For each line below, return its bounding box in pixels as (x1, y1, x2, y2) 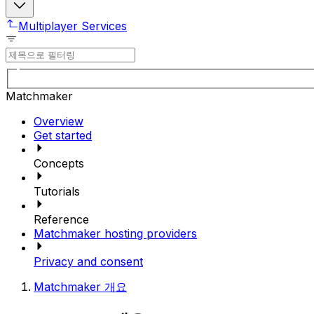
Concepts (34, 156, 84, 170)
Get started (34, 128, 92, 142)
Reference (34, 212, 89, 226)
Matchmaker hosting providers (34, 226, 197, 240)
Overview (34, 114, 83, 128)
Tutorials (34, 184, 80, 198)
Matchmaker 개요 (34, 279, 127, 294)
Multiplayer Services (18, 19, 127, 34)
